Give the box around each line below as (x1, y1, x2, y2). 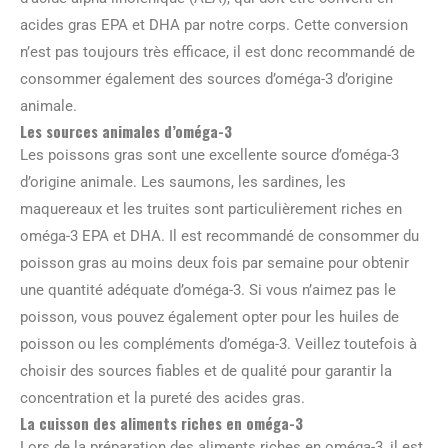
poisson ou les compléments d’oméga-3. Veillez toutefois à (20, 334, 417, 353)
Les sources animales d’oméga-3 (20, 119, 232, 142)
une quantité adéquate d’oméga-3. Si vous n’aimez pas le (20, 280, 396, 299)
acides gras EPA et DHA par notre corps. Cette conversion (20, 15, 408, 34)
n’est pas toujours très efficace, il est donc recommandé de (20, 42, 415, 61)
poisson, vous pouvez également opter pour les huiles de (20, 307, 399, 326)
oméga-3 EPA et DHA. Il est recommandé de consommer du (20, 226, 419, 245)
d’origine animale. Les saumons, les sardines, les (20, 172, 346, 191)
